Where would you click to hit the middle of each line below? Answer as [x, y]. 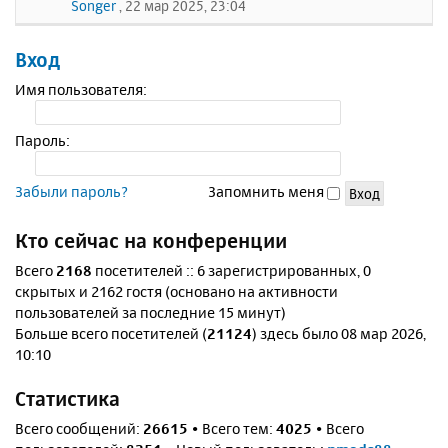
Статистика [67, 399]
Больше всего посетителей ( [111, 334]
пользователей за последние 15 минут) [150, 313]
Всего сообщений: [79, 429]
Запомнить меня [267, 192]
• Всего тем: [232, 429]
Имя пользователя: [81, 89]
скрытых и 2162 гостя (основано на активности [176, 292]
